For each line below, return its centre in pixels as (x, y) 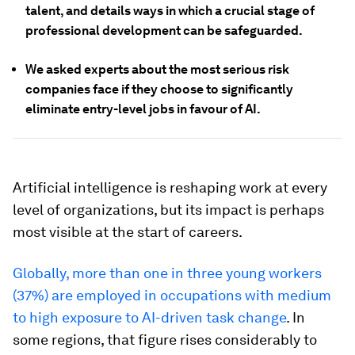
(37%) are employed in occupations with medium (172, 295)
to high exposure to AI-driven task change (149, 317)
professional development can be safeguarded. (164, 31)
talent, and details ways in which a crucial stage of (170, 11)
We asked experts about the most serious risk (157, 69)
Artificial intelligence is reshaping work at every (170, 187)
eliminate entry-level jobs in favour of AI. (143, 109)
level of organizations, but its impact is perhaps (168, 210)
